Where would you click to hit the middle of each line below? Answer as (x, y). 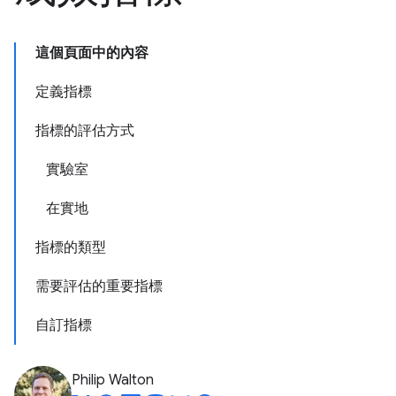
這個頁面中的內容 (92, 53)
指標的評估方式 (85, 131)
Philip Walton (113, 380)
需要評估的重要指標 (99, 286)
